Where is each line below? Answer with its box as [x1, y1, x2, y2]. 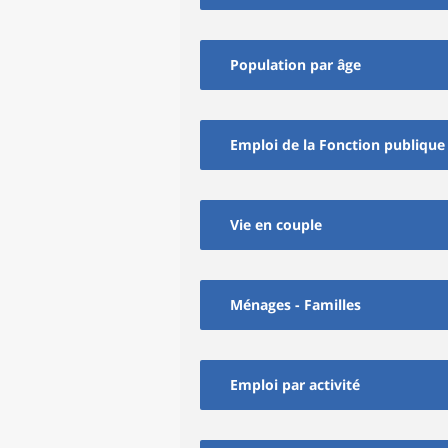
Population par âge [230, 55, 361, 74]
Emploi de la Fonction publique [230, 135, 445, 154]
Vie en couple [230, 215, 322, 234]
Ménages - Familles [230, 295, 361, 314]
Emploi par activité [230, 375, 360, 394]
